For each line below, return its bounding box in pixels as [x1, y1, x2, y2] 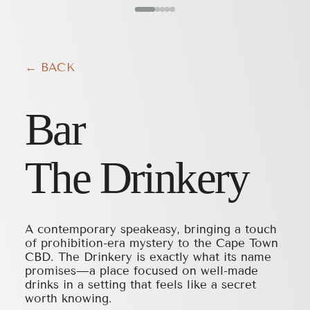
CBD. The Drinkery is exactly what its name [24, 250, 271, 265]
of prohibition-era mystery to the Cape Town [24, 236, 278, 251]
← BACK [24, 60, 75, 75]
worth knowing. [24, 291, 112, 307]
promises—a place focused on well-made [24, 264, 258, 279]
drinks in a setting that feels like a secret [24, 277, 256, 293]
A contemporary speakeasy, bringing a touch [24, 222, 277, 237]
